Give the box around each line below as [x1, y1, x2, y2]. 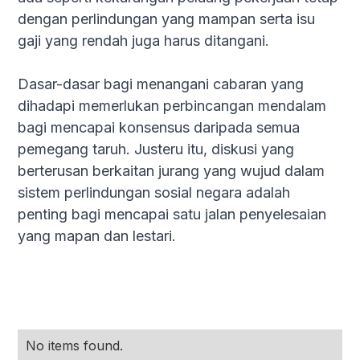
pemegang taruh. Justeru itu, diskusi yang [18, 141, 295, 157]
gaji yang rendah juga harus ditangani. [18, 32, 270, 49]
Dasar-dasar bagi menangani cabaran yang [18, 76, 305, 92]
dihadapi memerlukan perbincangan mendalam [18, 97, 327, 114]
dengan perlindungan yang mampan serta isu [18, 10, 316, 27]
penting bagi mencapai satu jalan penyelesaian [18, 206, 327, 223]
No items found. [26, 337, 124, 354]
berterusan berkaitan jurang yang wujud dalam [18, 162, 325, 179]
